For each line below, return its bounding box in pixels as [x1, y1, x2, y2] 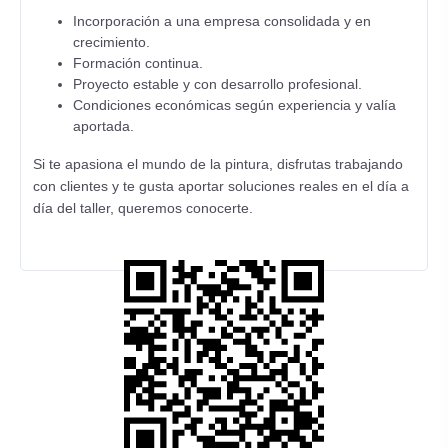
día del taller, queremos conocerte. [33, 200, 253, 216]
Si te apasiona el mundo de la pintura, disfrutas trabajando [33, 156, 403, 172]
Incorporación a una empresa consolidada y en [73, 13, 371, 29]
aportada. [73, 118, 134, 134]
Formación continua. [73, 55, 203, 71]
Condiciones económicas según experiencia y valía [73, 97, 396, 113]
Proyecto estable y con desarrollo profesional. [73, 76, 362, 92]
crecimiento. [73, 34, 150, 50]
